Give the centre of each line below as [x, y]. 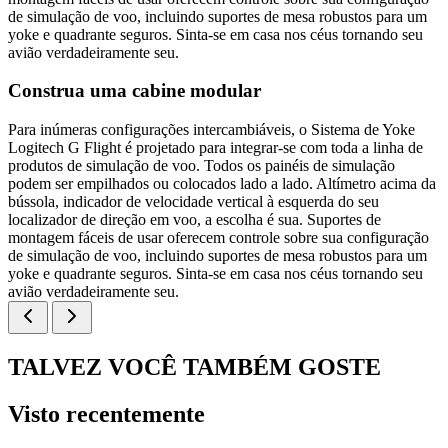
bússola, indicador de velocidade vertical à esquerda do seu [193, 202]
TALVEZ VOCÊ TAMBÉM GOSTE [194, 367]
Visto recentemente [106, 414]
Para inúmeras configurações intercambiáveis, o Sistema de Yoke [211, 130]
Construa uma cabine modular [134, 91]
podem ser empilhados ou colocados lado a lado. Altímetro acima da [222, 184]
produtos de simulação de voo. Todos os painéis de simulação [201, 166]
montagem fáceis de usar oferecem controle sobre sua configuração [218, 238]
